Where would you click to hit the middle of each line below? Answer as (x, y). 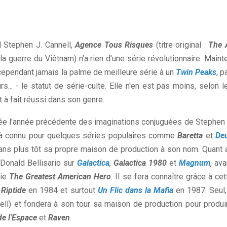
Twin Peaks (196, 72)
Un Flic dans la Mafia (135, 191)
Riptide (14, 191)
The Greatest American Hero (60, 177)
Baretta (190, 136)
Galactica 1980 (140, 163)
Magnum (195, 163)
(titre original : (181, 45)
